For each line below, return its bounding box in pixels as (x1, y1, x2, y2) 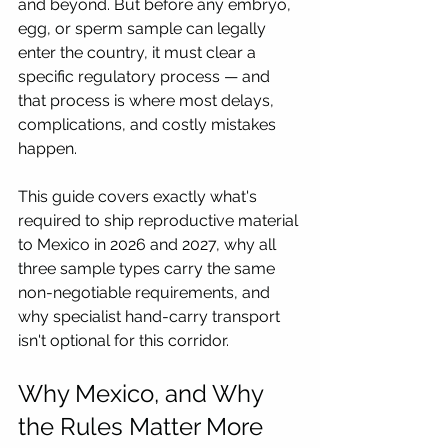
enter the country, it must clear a (18, 42, 260, 62)
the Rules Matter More (18, 411, 269, 441)
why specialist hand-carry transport (18, 306, 284, 326)
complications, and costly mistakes (18, 114, 280, 134)
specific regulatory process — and (18, 66, 274, 86)
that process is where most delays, (18, 90, 278, 110)
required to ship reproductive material (18, 210, 302, 230)
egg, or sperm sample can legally (18, 18, 270, 38)
